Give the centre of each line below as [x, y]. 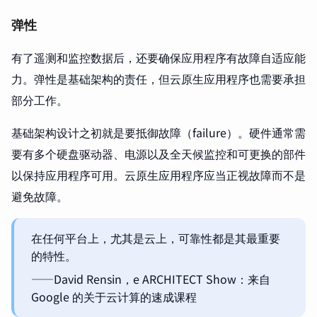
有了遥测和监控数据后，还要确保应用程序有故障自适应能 [158, 58]
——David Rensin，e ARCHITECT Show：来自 [151, 279]
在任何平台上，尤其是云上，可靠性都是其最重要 [156, 238]
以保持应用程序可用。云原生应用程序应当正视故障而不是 [158, 175]
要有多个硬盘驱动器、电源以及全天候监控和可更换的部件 [158, 154]
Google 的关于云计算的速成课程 [114, 297]
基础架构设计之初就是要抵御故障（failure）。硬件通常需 [158, 133]
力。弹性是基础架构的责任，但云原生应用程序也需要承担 [158, 79]
